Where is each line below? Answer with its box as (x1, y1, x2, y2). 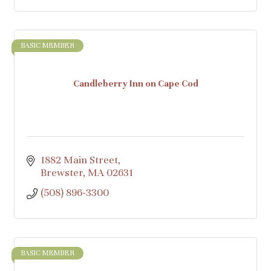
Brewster (40, 166, 83, 179)
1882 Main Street (40, 154, 118, 166)
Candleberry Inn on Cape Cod (73, 77, 198, 89)
